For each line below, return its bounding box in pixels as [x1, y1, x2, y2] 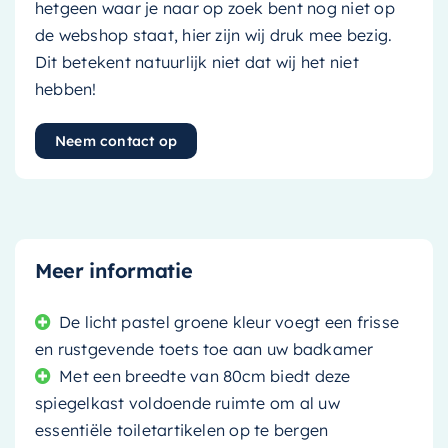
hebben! [34, 79, 97, 100]
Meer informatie [34, 258, 193, 284]
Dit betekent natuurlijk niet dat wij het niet [34, 52, 359, 73]
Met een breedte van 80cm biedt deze [59, 366, 351, 387]
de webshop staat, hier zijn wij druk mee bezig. [34, 25, 393, 46]
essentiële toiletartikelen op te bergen [34, 420, 329, 441]
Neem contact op [54, 132, 178, 151]
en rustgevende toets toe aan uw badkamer [34, 339, 374, 360]
